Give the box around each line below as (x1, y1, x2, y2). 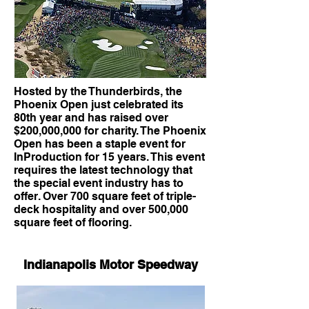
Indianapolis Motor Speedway (23, 257, 198, 272)
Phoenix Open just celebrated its (14, 98, 183, 111)
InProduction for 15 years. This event (14, 150, 205, 163)
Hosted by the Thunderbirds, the (14, 85, 182, 98)
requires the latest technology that (14, 163, 192, 177)
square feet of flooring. (14, 216, 132, 229)
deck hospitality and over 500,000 (14, 203, 188, 216)
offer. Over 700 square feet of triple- (14, 190, 196, 203)
